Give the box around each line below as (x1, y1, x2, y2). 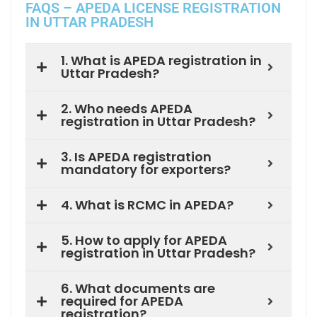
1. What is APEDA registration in (61, 52, 262, 70)
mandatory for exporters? (61, 161, 231, 179)
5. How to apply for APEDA (61, 231, 227, 250)
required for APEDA (61, 292, 183, 311)
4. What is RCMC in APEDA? (61, 196, 234, 214)
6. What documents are (61, 279, 215, 298)
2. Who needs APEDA (61, 100, 192, 118)
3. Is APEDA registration (61, 148, 212, 166)
